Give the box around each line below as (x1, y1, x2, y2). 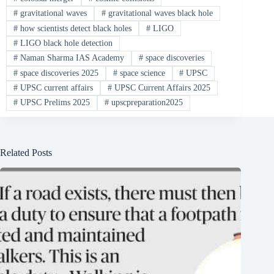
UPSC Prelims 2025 (17, 98, 90, 108)
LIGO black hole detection (17, 39, 113, 48)
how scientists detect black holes (17, 23, 131, 33)
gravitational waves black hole (105, 9, 213, 18)
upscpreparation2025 (108, 98, 183, 108)
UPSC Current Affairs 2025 (111, 83, 210, 93)
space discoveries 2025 (17, 68, 98, 78)
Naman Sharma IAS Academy (17, 53, 124, 63)
